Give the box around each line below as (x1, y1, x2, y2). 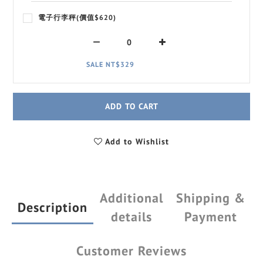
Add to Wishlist (105, 136, 169, 147)
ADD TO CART (104, 100, 159, 112)
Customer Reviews (76, 242, 187, 259)
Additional (100, 189, 163, 206)
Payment (184, 208, 237, 225)
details (111, 208, 152, 225)
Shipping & (176, 189, 245, 206)
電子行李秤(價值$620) (38, 12, 116, 22)
